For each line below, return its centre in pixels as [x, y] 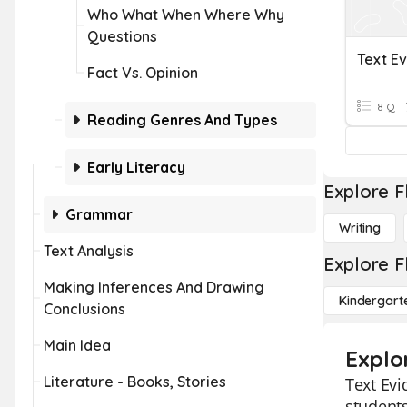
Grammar [99, 214]
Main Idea [77, 345]
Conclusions [84, 309]
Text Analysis [89, 251]
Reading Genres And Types [182, 120]
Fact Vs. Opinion [143, 73]
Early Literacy [136, 167]
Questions [122, 36]
